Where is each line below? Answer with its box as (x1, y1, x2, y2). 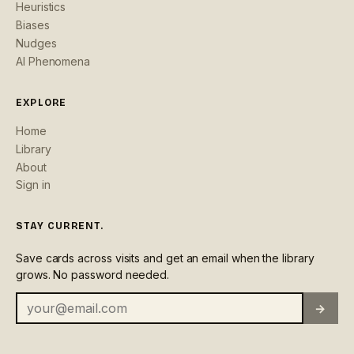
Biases (16, 18, 50, 32)
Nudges (16, 36, 57, 50)
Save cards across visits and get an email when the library (16, 251, 314, 265)
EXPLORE (16, 97, 67, 108)
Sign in (16, 178, 51, 191)
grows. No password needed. (16, 268, 170, 281)
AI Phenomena (16, 55, 91, 68)
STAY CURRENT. (16, 220, 104, 232)
